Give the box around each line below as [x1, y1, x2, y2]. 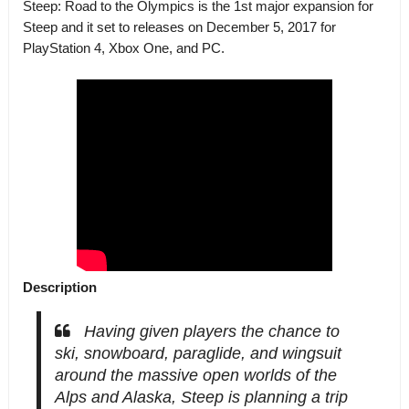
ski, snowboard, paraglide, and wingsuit [54, 344, 341, 362]
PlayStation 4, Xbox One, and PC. [22, 40, 225, 56]
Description [22, 279, 97, 295]
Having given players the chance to [83, 322, 340, 341]
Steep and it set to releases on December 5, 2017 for [22, 19, 336, 35]
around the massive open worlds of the [54, 366, 337, 384]
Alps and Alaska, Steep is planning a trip [54, 388, 348, 406]
